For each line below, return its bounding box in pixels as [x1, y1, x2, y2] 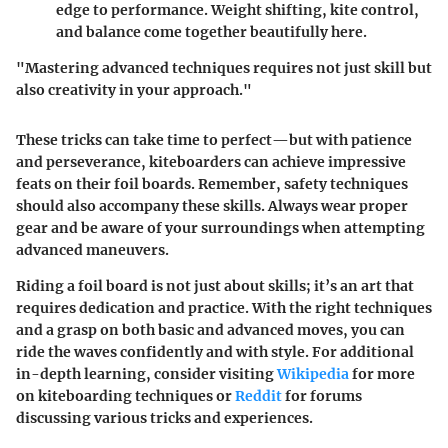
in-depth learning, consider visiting [16, 364, 277, 383]
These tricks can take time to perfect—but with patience [16, 130, 412, 149]
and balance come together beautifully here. [56, 22, 367, 41]
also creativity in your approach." [16, 80, 252, 99]
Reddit [235, 386, 282, 405]
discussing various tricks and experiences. [16, 408, 313, 427]
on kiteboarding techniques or [16, 386, 235, 405]
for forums [282, 386, 362, 405]
